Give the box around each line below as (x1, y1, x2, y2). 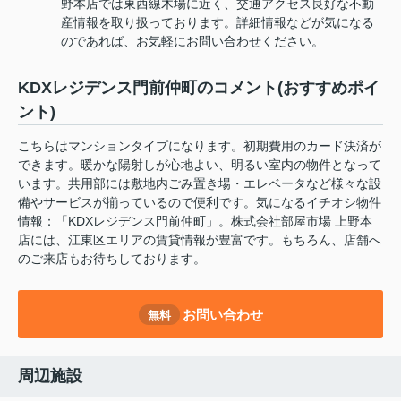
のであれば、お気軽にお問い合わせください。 (61, 34, 324, 49)
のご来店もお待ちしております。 (18, 252, 206, 267)
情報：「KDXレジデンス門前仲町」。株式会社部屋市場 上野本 (18, 214, 372, 229)
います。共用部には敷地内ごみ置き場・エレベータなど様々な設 (18, 176, 381, 192)
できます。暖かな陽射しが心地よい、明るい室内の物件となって (18, 158, 381, 173)
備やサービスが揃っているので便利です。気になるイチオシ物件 (18, 195, 381, 210)
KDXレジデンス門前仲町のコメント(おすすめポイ (18, 79, 380, 98)
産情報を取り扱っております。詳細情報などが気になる (61, 15, 374, 30)
